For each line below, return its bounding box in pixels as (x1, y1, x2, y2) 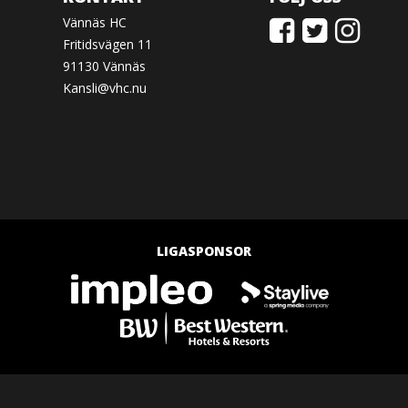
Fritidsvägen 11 (63, 36, 153, 54)
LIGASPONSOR (157, 242, 251, 260)
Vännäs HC (63, 14, 127, 32)
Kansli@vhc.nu (63, 79, 148, 97)
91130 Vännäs (63, 57, 147, 76)
